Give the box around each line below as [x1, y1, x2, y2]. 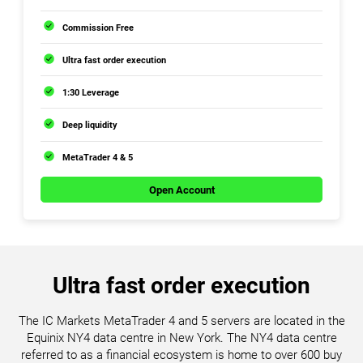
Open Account [148, 183, 215, 196]
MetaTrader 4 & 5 [62, 152, 134, 164]
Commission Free [62, 21, 135, 33]
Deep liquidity [62, 118, 118, 130]
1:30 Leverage [62, 86, 120, 98]
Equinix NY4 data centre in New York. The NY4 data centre [26, 331, 337, 345]
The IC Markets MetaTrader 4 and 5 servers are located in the [18, 314, 345, 328]
